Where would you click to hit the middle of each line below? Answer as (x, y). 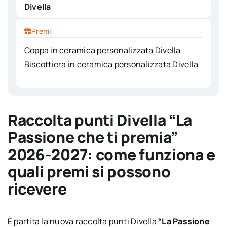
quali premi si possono (89, 171)
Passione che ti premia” (93, 137)
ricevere (37, 188)
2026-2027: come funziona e (111, 154)
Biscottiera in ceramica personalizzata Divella (111, 64)
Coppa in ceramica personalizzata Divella (102, 50)
